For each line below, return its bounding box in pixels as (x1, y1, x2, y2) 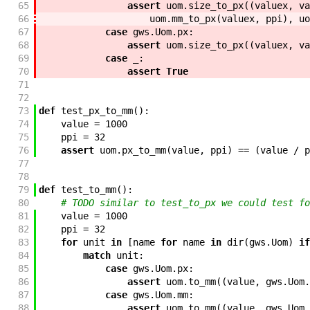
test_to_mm (60, 184, 116, 196)
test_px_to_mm (60, 105, 133, 117)
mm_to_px (171, 13, 216, 25)
